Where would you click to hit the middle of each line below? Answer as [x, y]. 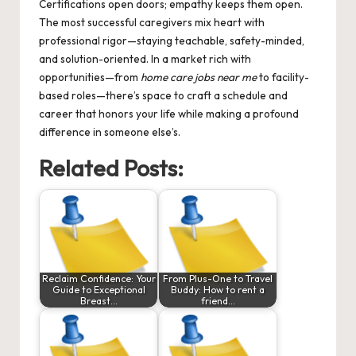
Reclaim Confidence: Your [99, 279]
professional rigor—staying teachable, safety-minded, [172, 41]
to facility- [283, 77]
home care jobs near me [199, 77]
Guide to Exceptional [99, 290]
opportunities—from [90, 77]
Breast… [99, 301]
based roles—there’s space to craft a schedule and [163, 96]
